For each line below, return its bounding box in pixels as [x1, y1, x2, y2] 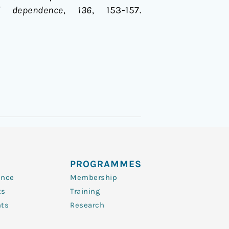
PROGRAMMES [70, 158, 142, 170]
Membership [70, 173, 117, 182]
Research [70, 200, 104, 210]
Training [70, 187, 100, 196]
